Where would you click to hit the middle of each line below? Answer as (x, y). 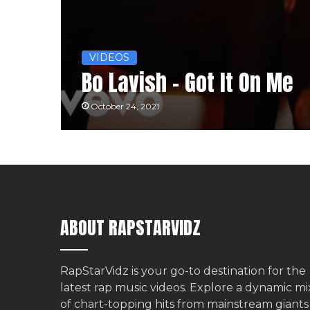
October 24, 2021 (125, 107)
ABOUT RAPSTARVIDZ (130, 228)
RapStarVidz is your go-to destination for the (183, 271)
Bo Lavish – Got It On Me (187, 83)
